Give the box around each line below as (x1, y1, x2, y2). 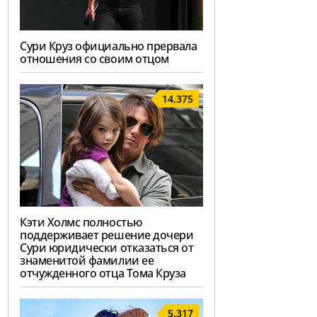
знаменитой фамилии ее (20, 252, 154, 268)
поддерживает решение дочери (20, 226, 194, 243)
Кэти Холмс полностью (20, 214, 142, 230)
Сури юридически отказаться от (20, 239, 194, 255)
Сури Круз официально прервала (20, 38, 197, 54)
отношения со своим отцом (20, 51, 169, 67)
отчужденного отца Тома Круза (20, 265, 186, 281)
